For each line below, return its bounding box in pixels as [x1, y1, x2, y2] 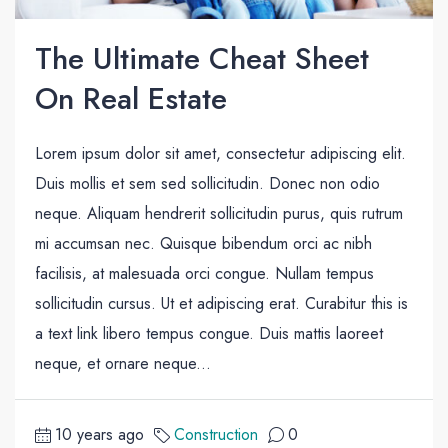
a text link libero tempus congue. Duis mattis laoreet [35, 322, 383, 346]
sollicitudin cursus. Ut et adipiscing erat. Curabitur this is [35, 292, 408, 316]
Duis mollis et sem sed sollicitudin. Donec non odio [35, 172, 380, 196]
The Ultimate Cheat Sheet [35, 37, 369, 81]
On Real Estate [35, 77, 227, 121]
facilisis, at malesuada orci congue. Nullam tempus [35, 262, 374, 286]
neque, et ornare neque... [35, 352, 211, 376]
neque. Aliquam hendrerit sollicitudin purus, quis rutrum [35, 202, 403, 226]
